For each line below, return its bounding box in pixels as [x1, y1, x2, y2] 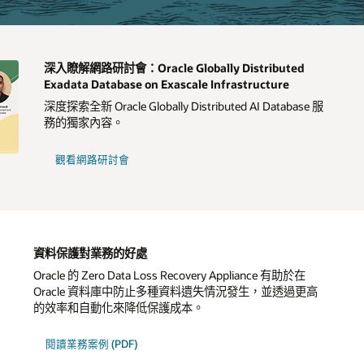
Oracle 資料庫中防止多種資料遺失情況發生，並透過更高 [33, 283, 318, 299]
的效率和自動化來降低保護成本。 [33, 299, 205, 315]
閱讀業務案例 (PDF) [45, 337, 137, 351]
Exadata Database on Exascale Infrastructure [43, 76, 289, 93]
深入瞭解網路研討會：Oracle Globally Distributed [43, 60, 305, 76]
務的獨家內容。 [43, 115, 123, 131]
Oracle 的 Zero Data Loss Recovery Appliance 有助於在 [33, 266, 306, 283]
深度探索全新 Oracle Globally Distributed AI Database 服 [43, 98, 323, 115]
